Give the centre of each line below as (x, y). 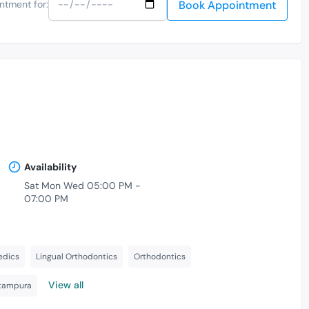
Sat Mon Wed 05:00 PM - (82, 186)
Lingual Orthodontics (77, 257)
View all (66, 285)
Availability (50, 167)
